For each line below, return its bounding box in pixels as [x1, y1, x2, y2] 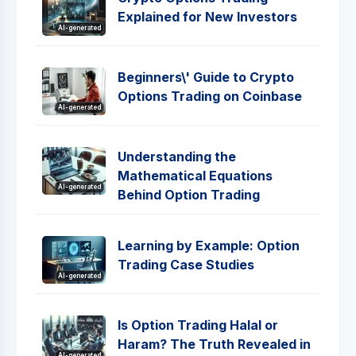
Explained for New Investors [118, 9, 297, 25]
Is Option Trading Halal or [118, 317, 278, 334]
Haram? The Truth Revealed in [118, 336, 311, 353]
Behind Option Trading [118, 187, 260, 203]
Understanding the [118, 149, 236, 165]
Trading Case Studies [118, 257, 254, 273]
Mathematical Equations [118, 168, 273, 184]
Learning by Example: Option [118, 238, 300, 254]
